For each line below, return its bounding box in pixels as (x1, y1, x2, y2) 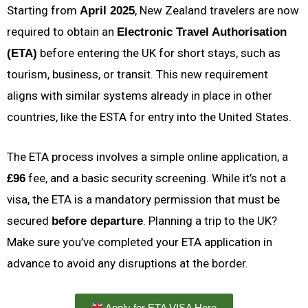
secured (7, 214, 52, 228)
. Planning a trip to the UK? (143, 214, 277, 228)
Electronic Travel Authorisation (117, 25, 287, 39)
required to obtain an (7, 25, 117, 39)
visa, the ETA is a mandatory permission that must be (7, 192, 280, 207)
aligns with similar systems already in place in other (7, 89, 272, 103)
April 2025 (80, 4, 135, 18)
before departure (52, 214, 143, 228)
